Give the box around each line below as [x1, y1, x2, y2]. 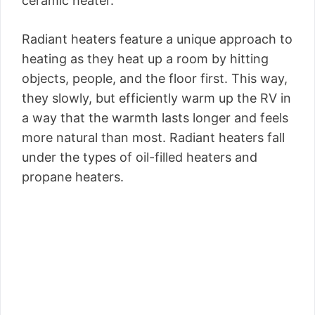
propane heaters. [22, 169, 124, 184]
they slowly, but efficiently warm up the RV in [22, 91, 291, 105]
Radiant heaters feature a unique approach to [22, 32, 292, 46]
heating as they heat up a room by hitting [22, 51, 269, 66]
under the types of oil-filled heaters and [22, 150, 257, 165]
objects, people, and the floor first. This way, [22, 71, 288, 86]
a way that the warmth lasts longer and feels [22, 110, 288, 125]
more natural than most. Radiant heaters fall [22, 130, 285, 145]
